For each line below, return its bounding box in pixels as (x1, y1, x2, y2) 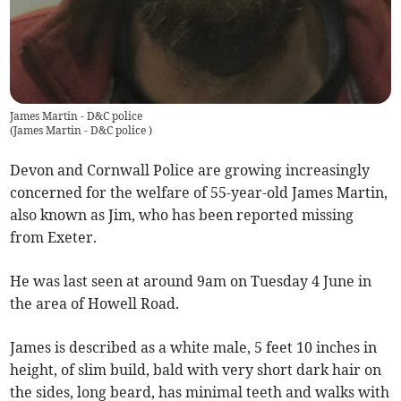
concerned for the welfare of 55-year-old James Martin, (10, 183, 388, 201)
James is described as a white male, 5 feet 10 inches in (10, 337, 378, 356)
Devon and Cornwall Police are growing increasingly (10, 160, 371, 179)
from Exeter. (10, 227, 98, 246)
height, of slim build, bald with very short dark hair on (10, 360, 382, 379)
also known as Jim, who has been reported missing (10, 205, 354, 224)
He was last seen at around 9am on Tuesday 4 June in (10, 271, 372, 290)
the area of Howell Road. (10, 294, 180, 312)
